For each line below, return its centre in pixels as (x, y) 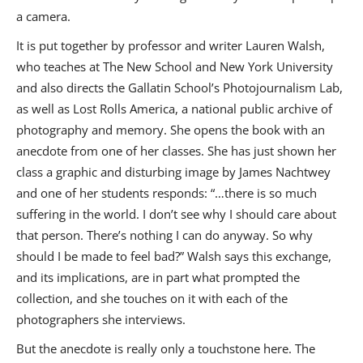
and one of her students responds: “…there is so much (167, 193)
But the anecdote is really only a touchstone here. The (166, 349)
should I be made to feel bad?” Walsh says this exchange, (174, 256)
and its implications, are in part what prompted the (158, 278)
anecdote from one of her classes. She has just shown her (176, 151)
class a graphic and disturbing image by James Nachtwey (173, 172)
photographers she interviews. (101, 320)
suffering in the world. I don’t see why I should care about (176, 214)
